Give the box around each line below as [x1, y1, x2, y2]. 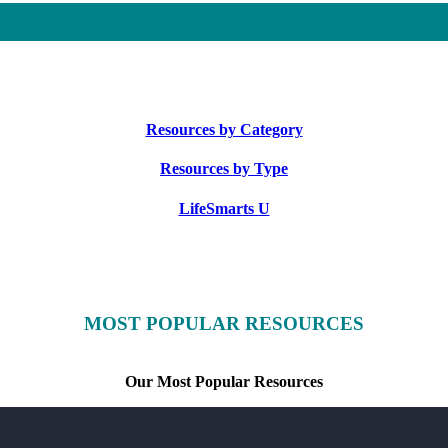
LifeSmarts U [178, 199, 270, 217]
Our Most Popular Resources [125, 373, 323, 391]
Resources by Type [160, 160, 288, 178]
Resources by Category [145, 121, 303, 139]
